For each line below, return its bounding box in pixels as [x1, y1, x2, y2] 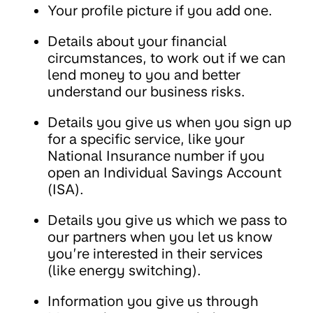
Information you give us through [48, 293, 259, 310]
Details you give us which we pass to [48, 212, 287, 229]
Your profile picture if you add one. [48, 2, 272, 20]
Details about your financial [48, 33, 227, 50]
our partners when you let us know [48, 228, 272, 246]
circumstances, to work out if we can [48, 50, 286, 67]
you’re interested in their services [48, 245, 263, 263]
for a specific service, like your [48, 131, 245, 148]
